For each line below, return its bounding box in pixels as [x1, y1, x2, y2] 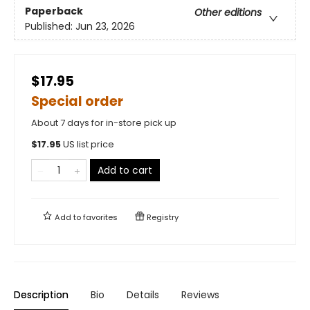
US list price [63, 138, 114, 150]
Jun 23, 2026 [75, 19, 135, 33]
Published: [25, 19, 75, 33]
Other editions [194, 5, 262, 19]
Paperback [25, 3, 83, 18]
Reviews [181, 287, 219, 302]
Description [14, 287, 69, 302]
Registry [145, 211, 179, 223]
